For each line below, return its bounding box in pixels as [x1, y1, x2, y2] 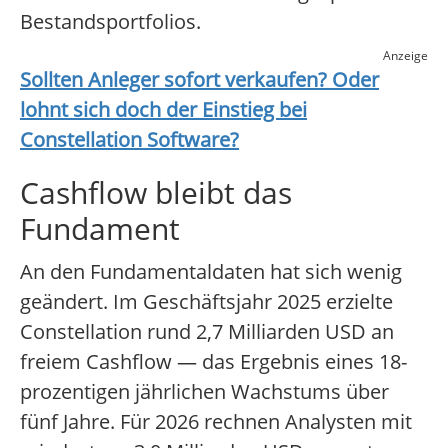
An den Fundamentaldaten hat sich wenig [20, 258, 402, 286]
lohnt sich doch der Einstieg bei [20, 96, 307, 124]
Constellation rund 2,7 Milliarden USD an [20, 318, 394, 346]
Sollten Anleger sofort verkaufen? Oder [20, 66, 379, 94]
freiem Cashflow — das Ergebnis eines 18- [20, 348, 407, 376]
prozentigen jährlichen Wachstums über [20, 378, 389, 406]
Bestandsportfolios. [20, 8, 201, 36]
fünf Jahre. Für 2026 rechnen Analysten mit [20, 408, 412, 436]
